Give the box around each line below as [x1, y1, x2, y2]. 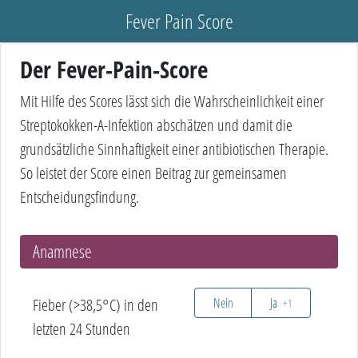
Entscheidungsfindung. [20, 186, 139, 208]
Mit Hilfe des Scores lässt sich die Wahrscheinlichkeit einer [20, 90, 324, 112]
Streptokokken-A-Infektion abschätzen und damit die [20, 114, 292, 136]
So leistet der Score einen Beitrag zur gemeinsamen [20, 162, 287, 184]
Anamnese [33, 240, 92, 263]
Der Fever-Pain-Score [20, 54, 208, 85]
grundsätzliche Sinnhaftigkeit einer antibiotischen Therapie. [20, 138, 328, 160]
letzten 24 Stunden [33, 318, 130, 340]
